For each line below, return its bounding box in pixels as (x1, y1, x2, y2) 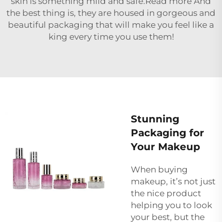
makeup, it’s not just (131, 176, 216, 186)
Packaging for (131, 126, 204, 139)
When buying (131, 164, 188, 174)
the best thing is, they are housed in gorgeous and (6, 7, 216, 18)
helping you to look (131, 200, 212, 210)
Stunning (131, 112, 179, 125)
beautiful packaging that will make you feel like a (8, 19, 214, 30)
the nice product (131, 188, 201, 198)
